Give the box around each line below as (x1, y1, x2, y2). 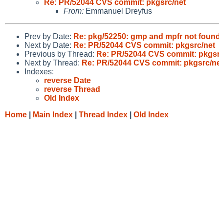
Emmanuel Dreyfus (84, 6, 152, 15)
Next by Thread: (24, 58, 82, 67)
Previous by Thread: (24, 49, 96, 58)
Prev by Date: (24, 32, 73, 41)
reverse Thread (44, 85, 100, 93)
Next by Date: (24, 41, 73, 49)
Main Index (33, 110, 73, 119)
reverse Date (44, 76, 91, 85)
